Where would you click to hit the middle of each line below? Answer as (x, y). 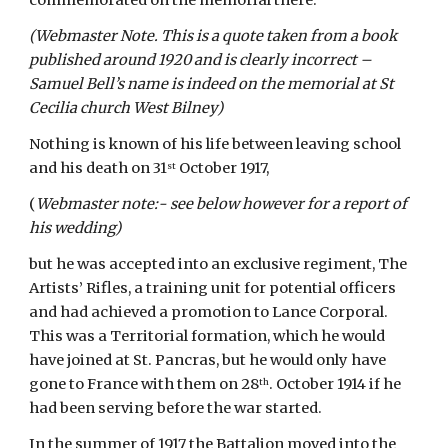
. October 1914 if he (335, 384)
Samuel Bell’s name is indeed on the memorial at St (212, 84)
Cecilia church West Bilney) (126, 108)
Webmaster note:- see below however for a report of (222, 204)
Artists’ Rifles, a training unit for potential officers (213, 288)
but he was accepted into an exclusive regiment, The (218, 264)
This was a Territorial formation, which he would (207, 336)
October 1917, (223, 168)
